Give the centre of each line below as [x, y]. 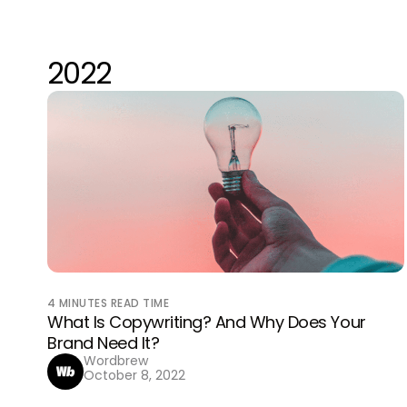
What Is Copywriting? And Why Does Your [207, 322]
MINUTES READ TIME [114, 303]
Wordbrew [116, 361]
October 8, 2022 [134, 375]
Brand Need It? [104, 343]
